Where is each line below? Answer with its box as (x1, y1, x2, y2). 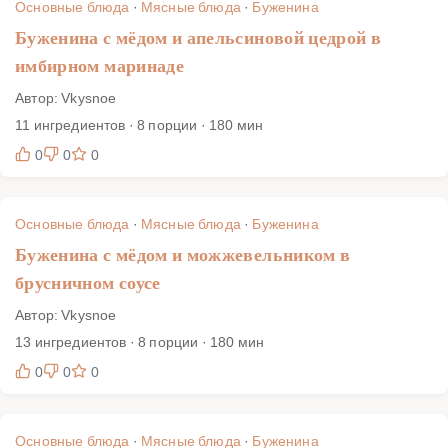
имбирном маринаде (15, 55, 184, 76)
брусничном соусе (15, 272, 161, 293)
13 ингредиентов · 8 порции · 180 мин (15, 331, 265, 351)
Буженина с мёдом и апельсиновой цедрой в (15, 27, 382, 48)
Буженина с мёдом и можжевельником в (15, 244, 351, 265)
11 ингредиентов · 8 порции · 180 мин (15, 114, 264, 134)
